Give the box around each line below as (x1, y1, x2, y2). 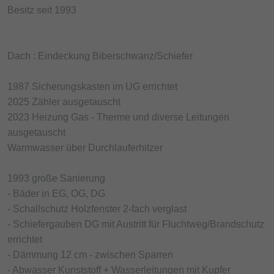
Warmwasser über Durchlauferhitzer (7, 142, 163, 153)
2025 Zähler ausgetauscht (7, 96, 120, 107)
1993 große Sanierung (7, 172, 105, 183)
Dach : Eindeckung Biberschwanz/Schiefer (7, 50, 193, 61)
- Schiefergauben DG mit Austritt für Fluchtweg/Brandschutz (7, 218, 264, 229)
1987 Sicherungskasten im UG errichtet (7, 81, 177, 92)
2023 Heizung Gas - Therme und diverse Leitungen (7, 111, 229, 122)
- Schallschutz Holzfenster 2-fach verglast (7, 203, 187, 214)
